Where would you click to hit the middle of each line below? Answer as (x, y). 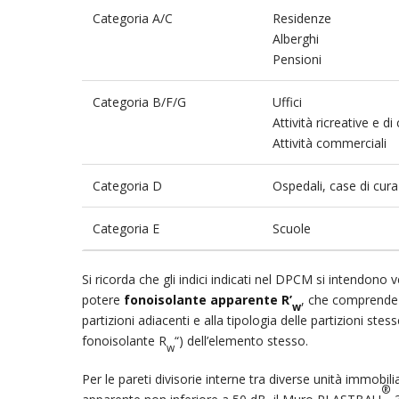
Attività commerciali (330, 143)
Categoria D (127, 186)
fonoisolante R (124, 341)
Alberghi (296, 39)
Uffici (287, 102)
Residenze (302, 18)
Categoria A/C (133, 18)
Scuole (292, 228)
